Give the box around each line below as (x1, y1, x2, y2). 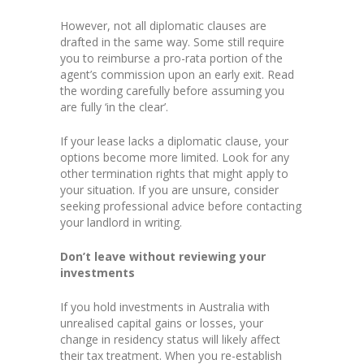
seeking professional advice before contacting (60, 198, 301, 214)
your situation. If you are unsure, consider (60, 182, 279, 198)
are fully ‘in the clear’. (60, 99, 168, 115)
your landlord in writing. (60, 214, 182, 231)
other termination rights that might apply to (60, 166, 288, 182)
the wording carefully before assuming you (60, 83, 284, 99)
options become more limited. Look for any (60, 149, 289, 166)
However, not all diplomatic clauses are (60, 18, 266, 34)
